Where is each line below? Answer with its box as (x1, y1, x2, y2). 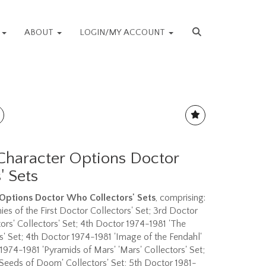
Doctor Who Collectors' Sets (35, 192, 156, 203)
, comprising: (156, 192, 205, 203)
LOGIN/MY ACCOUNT (80, 27, 168, 37)
